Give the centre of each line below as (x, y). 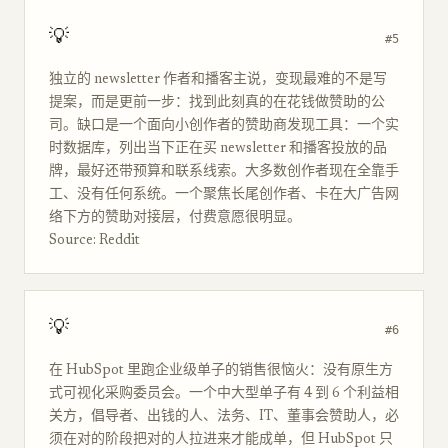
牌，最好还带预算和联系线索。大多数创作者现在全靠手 (224, 172)
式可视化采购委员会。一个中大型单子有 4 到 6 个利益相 (224, 394)
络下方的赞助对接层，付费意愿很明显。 (175, 218)
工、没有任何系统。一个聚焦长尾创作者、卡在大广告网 (224, 195)
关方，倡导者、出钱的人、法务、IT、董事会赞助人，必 (224, 417)
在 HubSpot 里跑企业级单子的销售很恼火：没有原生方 (221, 371)
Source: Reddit (94, 241)
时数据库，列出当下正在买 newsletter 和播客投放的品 (218, 149)
